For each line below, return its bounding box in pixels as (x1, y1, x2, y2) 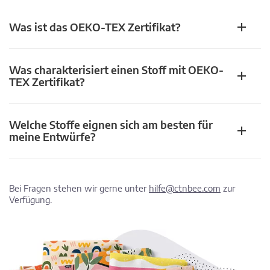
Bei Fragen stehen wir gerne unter (9, 183, 149, 194)
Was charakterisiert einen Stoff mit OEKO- (9, 63, 224, 77)
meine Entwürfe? (9, 130, 96, 144)
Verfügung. (9, 194, 52, 206)
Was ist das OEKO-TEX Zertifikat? (9, 20, 181, 34)
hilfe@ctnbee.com (149, 183, 221, 194)
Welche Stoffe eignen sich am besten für (9, 118, 213, 132)
